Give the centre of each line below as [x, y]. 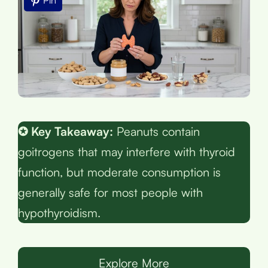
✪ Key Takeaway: [66, 131]
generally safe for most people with [110, 192]
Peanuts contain [156, 131]
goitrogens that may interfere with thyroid [127, 151]
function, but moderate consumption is [119, 172]
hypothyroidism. [59, 212]
